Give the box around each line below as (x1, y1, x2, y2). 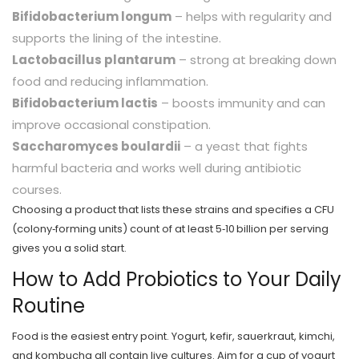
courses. (12, 181, 62, 198)
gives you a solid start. (12, 240, 127, 256)
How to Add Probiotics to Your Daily (12, 266, 341, 292)
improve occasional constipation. (12, 116, 211, 133)
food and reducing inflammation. (12, 73, 208, 90)
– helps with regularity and (171, 8, 332, 25)
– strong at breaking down (175, 51, 337, 68)
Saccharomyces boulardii (12, 138, 180, 155)
